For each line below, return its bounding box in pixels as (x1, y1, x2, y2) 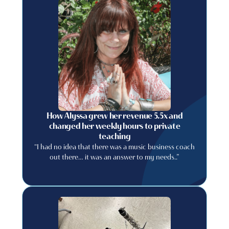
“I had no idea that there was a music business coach (34, 142, 195, 151)
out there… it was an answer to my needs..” (50, 152, 179, 162)
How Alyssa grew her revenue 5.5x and (46, 111, 183, 121)
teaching (98, 131, 131, 141)
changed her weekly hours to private (49, 121, 180, 131)
